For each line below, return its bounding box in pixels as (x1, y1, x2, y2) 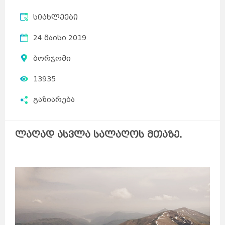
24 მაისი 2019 (33, 34, 86, 43)
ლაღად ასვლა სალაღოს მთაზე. (15, 129, 182, 141)
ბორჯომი (33, 54, 71, 63)
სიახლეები (33, 13, 78, 22)
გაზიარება (33, 95, 75, 104)
